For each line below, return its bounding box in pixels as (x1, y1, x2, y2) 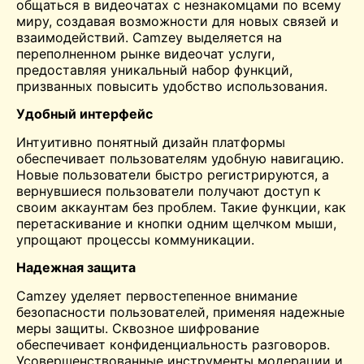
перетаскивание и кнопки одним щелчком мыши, (16, 214, 336, 232)
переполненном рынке (16, 45, 164, 62)
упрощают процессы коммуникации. (16, 231, 254, 248)
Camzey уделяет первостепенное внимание (16, 287, 297, 304)
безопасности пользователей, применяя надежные (16, 303, 344, 320)
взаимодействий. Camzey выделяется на (16, 28, 282, 45)
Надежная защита (16, 259, 136, 276)
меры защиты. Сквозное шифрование (16, 319, 259, 336)
